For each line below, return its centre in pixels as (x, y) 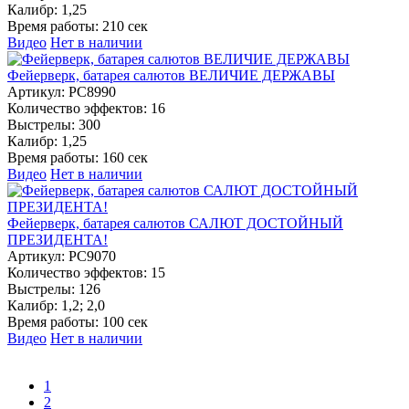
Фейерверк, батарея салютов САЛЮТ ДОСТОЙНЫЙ (175, 223)
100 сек (125, 321)
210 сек (125, 26)
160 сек (125, 157)
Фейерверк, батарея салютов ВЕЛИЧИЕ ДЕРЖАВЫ (171, 75)
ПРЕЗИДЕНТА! (58, 239)
